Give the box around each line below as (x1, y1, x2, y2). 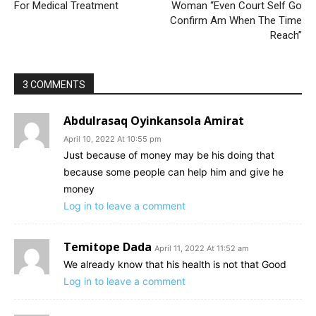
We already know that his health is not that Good (63, 257, 286, 270)
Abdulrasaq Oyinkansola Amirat (63, 112, 244, 128)
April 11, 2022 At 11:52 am (154, 243, 249, 253)
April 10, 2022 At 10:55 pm (63, 133, 162, 144)
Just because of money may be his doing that (63, 148, 274, 161)
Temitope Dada (63, 238, 152, 255)
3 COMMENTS (23, 78, 85, 90)
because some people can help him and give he (63, 165, 284, 178)
